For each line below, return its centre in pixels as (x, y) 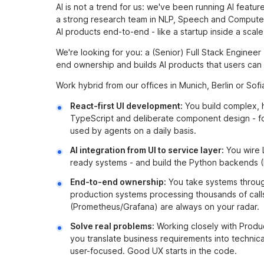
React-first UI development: (126, 106)
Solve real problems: (112, 226)
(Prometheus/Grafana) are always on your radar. (165, 207)
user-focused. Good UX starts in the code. (154, 251)
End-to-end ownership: (118, 182)
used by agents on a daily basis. (133, 131)
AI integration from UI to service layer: (147, 150)
